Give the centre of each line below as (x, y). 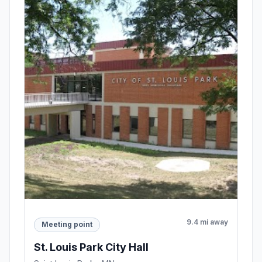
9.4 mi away (207, 222)
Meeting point (67, 225)
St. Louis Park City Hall (91, 247)
